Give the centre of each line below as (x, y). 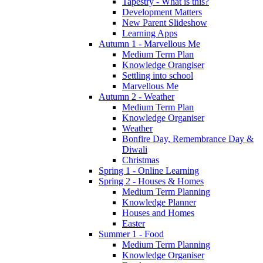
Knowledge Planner (159, 203)
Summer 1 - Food (131, 234)
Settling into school (158, 76)
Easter (134, 224)
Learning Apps (150, 33)
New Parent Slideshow (165, 23)
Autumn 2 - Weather (136, 97)
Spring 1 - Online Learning (149, 171)
